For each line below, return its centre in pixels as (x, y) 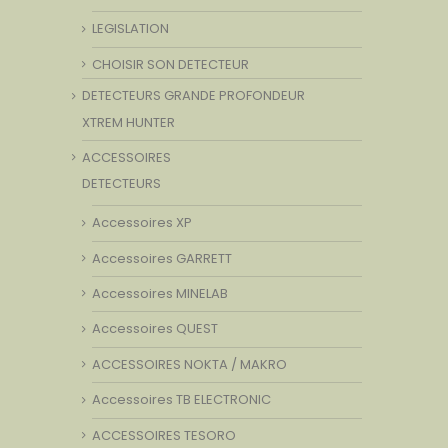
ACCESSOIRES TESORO (164, 435)
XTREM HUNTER (128, 122)
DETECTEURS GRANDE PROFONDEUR (193, 96)
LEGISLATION (130, 29)
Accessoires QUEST (155, 329)
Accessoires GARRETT (162, 258)
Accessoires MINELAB (160, 294)
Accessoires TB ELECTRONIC (181, 400)
